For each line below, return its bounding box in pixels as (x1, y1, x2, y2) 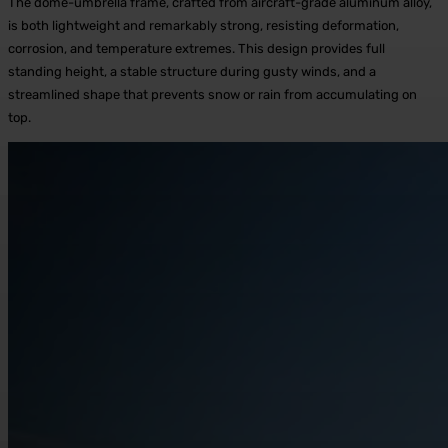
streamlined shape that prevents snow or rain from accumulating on (8, 86, 417, 102)
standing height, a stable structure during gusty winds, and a (8, 63, 376, 79)
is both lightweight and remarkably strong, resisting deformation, (8, 17, 399, 33)
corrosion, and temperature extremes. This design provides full (8, 40, 385, 56)
